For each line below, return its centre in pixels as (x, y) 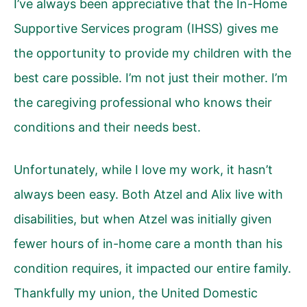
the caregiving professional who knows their (143, 102)
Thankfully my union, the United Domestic (136, 293)
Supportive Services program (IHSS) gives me (146, 28)
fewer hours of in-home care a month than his (148, 243)
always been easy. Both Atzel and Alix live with (148, 194)
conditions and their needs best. (107, 127)
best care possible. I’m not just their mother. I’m (151, 77)
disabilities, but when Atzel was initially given (143, 219)
